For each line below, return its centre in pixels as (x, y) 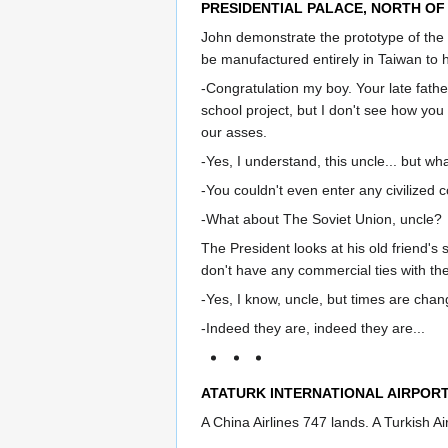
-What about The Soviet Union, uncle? (321, 218)
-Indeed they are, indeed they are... (313, 327)
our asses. (234, 131)
